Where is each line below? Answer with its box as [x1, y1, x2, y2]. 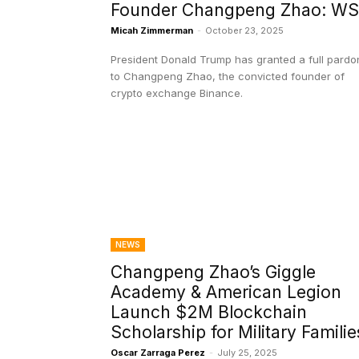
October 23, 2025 [205, 25, 284, 37]
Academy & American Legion [111, 282, 341, 303]
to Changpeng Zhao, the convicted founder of [111, 70, 345, 83]
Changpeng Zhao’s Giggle [111, 262, 316, 283]
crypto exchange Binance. [111, 87, 243, 100]
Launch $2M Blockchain [111, 302, 307, 323]
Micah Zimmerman [111, 25, 193, 37]
